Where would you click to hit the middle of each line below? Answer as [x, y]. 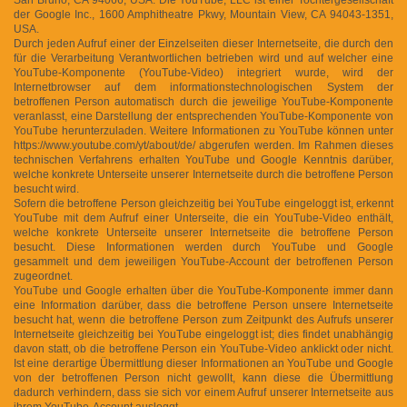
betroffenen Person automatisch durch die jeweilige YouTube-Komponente [203, 101]
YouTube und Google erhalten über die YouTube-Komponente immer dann [203, 290]
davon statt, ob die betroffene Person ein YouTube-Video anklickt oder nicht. [203, 348]
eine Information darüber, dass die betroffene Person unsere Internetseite [203, 305]
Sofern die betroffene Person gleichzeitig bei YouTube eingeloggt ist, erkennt [203, 203]
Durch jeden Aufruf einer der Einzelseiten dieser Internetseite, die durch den [203, 43]
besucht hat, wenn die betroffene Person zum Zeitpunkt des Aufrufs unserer [203, 319]
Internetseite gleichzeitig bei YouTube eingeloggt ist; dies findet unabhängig [203, 334]
